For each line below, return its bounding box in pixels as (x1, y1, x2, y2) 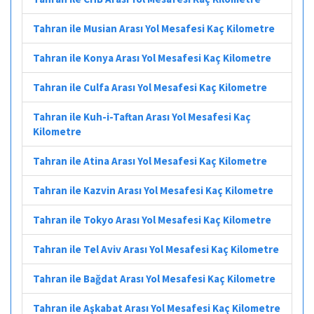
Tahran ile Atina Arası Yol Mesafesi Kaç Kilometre (33, 153, 267, 168)
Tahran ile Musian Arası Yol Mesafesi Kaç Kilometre (33, 21, 275, 35)
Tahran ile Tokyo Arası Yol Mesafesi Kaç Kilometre (33, 212, 271, 226)
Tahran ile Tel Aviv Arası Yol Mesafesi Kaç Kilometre (33, 242, 279, 256)
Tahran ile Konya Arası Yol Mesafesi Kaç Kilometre (33, 50, 271, 64)
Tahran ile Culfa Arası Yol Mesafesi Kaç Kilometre (33, 80, 267, 94)
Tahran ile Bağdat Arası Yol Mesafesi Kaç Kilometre (33, 271, 275, 285)
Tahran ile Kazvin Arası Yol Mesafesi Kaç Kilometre (33, 183, 273, 197)
